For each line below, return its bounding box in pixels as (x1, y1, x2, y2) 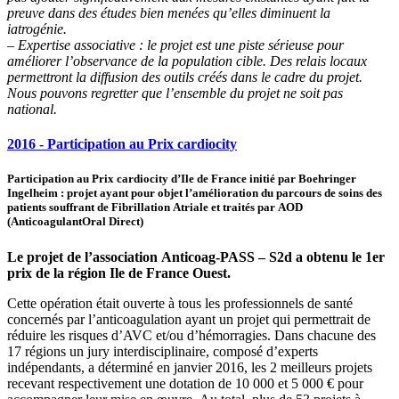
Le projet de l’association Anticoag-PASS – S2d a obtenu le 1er (7, 248, 385, 265)
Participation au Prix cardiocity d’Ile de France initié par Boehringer (7, 172, 356, 186)
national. (7, 102, 57, 118)
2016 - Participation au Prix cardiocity (7, 136, 237, 152)
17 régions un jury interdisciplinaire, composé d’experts (7, 343, 318, 359)
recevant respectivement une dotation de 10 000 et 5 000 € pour (7, 375, 363, 391)
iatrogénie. (7, 21, 67, 37)
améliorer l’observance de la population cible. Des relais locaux (7, 53, 367, 69)
